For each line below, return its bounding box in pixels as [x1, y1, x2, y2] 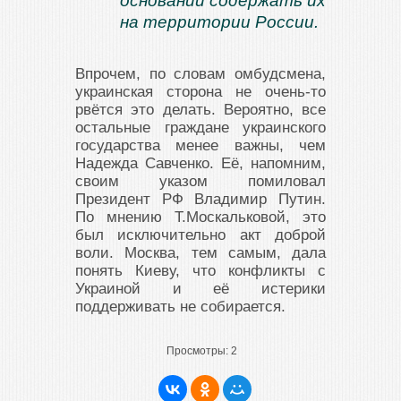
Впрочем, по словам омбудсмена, [75, 65, 326, 82]
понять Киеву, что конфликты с [75, 262, 326, 279]
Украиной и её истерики [75, 280, 326, 297]
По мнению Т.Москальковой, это [75, 209, 326, 226]
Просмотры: [166, 345, 228, 357]
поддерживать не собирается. [75, 298, 286, 315]
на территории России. [120, 13, 319, 31]
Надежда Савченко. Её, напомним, [75, 155, 326, 172]
